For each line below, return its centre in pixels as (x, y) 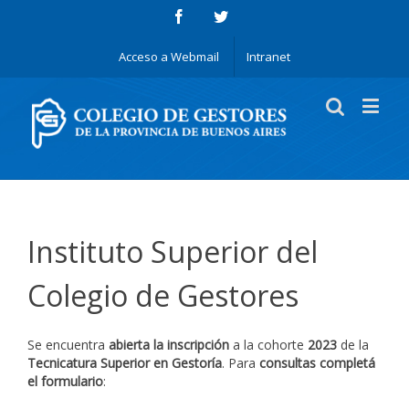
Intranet (268, 57)
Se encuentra (68, 344)
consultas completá (315, 362)
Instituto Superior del (173, 251)
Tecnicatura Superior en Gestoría (125, 362)
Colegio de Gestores (163, 295)
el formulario (65, 381)
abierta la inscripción (169, 344)
